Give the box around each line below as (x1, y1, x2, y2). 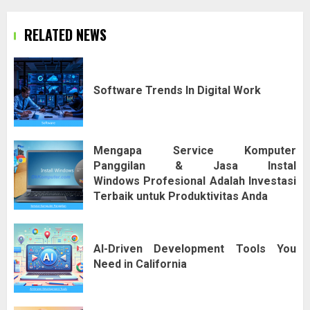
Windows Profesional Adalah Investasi (93, 174, 296, 188)
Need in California (93, 257, 187, 271)
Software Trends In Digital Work (93, 83, 261, 97)
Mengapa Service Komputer (93, 143, 296, 157)
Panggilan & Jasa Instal (93, 158, 296, 172)
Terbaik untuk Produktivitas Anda (93, 189, 268, 203)
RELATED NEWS (24, 24, 107, 46)
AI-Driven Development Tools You (93, 241, 296, 255)
